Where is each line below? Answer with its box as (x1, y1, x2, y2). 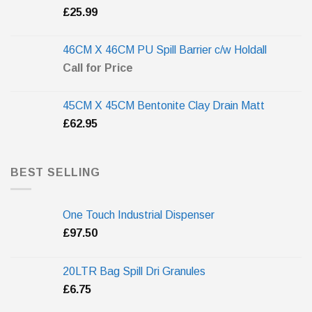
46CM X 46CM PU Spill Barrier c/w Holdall (63, 43, 267, 56)
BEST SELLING (10, 166, 100, 178)
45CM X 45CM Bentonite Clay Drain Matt (63, 99, 265, 111)
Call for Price (63, 61, 133, 74)
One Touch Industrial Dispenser (63, 209, 214, 221)
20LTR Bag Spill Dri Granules (63, 265, 205, 278)
